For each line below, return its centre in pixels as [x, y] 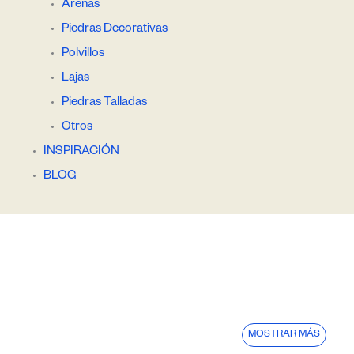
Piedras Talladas [104, 103]
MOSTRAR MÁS [284, 335]
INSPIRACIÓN [81, 152]
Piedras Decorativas [114, 29]
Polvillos [83, 54]
